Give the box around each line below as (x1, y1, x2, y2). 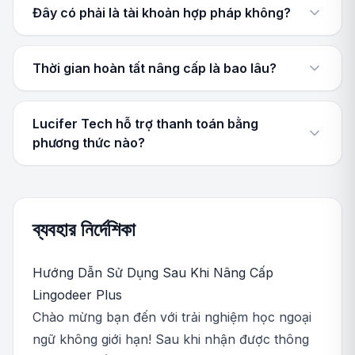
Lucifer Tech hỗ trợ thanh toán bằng (32, 116, 258, 132)
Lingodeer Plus (32, 287, 122, 303)
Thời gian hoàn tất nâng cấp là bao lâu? (32, 60, 277, 76)
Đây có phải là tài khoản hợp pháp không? (32, 5, 291, 21)
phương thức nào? (32, 135, 145, 151)
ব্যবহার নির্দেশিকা (32, 218, 136, 241)
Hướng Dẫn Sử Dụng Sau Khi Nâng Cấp (32, 265, 273, 281)
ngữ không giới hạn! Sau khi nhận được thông (32, 331, 309, 347)
